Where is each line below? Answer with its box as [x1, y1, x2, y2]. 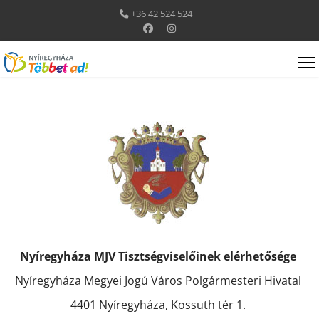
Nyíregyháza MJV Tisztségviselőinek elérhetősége [19, 249, 296, 264]
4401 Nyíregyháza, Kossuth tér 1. [70, 297, 246, 313]
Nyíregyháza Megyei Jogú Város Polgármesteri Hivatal [14, 273, 301, 288]
